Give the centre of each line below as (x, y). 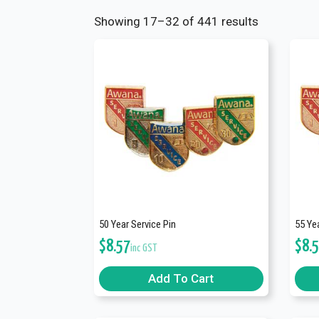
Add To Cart (181, 278)
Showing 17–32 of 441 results (176, 21)
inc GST (144, 248)
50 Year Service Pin (137, 224)
